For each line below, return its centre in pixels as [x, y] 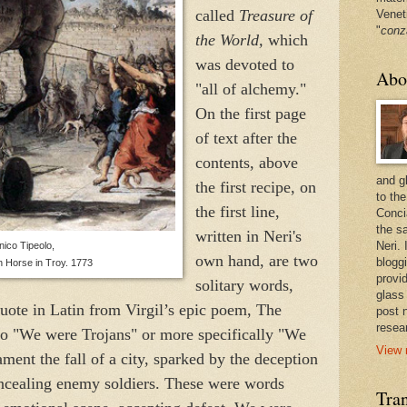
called [217, 15]
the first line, [237, 211]
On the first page [250, 113]
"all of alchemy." [250, 89]
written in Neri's [248, 236]
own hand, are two [256, 260]
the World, [229, 40]
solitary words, [244, 285]
